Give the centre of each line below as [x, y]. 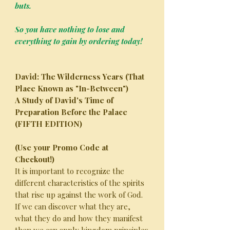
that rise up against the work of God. [80, 195]
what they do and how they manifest [79, 218]
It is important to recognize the [70, 171]
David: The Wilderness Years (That [80, 76]
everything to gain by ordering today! [79, 41]
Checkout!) [35, 159]
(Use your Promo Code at [62, 147]
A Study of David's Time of [64, 100]
